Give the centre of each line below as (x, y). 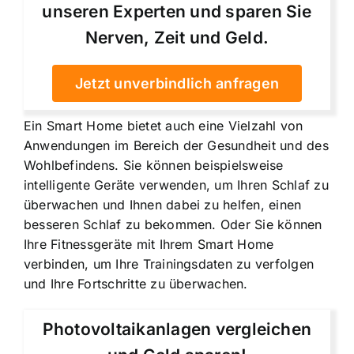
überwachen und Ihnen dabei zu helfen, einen (163, 205)
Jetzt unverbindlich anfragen (177, 84)
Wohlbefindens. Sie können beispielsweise (154, 166)
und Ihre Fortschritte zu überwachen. (136, 284)
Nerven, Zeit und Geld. (177, 38)
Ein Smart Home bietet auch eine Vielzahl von (164, 126)
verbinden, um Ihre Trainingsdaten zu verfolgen (169, 264)
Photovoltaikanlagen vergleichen (177, 330)
